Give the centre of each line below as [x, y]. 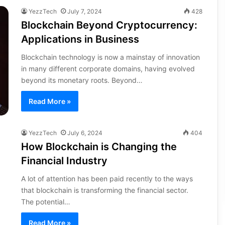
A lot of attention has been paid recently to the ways [107, 178]
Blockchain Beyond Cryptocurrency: [109, 25]
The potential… [45, 201]
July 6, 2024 [85, 133]
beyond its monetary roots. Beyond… [82, 80]
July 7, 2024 [84, 11]
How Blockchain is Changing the [99, 146]
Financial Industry [64, 160]
